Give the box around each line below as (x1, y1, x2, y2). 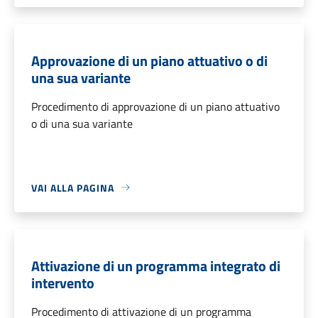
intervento (31, 271, 94, 294)
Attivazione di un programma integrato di (31, 254, 280, 277)
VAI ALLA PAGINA (31, 180, 114, 195)
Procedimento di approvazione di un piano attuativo (31, 97, 280, 115)
